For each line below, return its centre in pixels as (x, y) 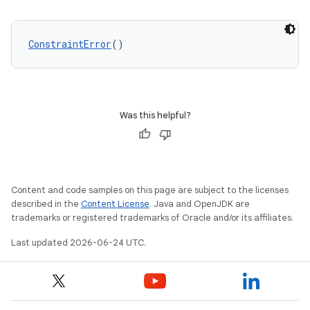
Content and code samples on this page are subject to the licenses (150, 190)
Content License (115, 204)
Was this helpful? (155, 115)
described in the (46, 204)
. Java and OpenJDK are (200, 204)
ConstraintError (70, 44)
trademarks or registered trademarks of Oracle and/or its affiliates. (152, 218)
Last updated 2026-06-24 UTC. (79, 243)
